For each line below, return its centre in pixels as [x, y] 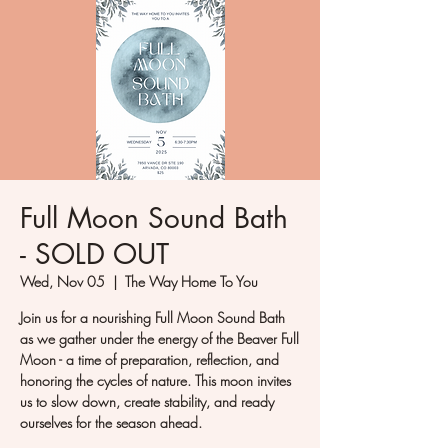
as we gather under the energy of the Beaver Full [159, 338]
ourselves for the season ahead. [111, 422]
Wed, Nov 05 [62, 281]
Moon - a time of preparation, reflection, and [149, 359]
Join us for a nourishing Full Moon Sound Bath [152, 317]
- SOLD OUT [94, 254]
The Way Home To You [191, 281]
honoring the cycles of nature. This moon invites [155, 380]
